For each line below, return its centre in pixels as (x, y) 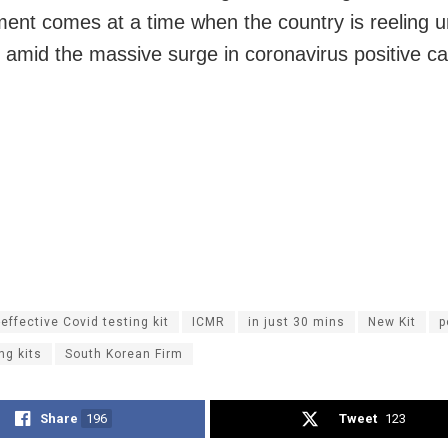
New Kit (392, 321)
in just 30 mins (296, 321)
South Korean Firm (124, 353)
